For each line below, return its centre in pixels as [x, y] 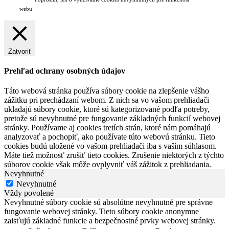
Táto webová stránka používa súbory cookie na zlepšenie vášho [107, 91]
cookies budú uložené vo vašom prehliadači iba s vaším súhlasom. [110, 146]
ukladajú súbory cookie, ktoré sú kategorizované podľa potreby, [107, 109]
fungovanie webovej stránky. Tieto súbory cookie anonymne [101, 212]
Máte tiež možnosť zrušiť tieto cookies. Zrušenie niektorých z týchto [114, 155]
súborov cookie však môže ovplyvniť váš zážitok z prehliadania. [108, 165]
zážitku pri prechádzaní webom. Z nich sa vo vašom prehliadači [107, 100]
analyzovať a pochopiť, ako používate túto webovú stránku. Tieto [110, 137]
